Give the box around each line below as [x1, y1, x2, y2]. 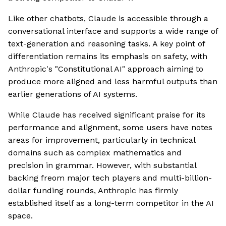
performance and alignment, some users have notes [8, 123, 212, 133]
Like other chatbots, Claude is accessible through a [8, 14, 208, 24]
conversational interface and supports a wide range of [8, 26, 218, 36]
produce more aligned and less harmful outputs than [8, 77, 217, 87]
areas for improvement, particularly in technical [8, 135, 195, 145]
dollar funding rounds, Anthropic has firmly [8, 186, 178, 196]
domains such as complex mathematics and [8, 148, 182, 158]
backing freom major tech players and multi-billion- [8, 173, 212, 183]
